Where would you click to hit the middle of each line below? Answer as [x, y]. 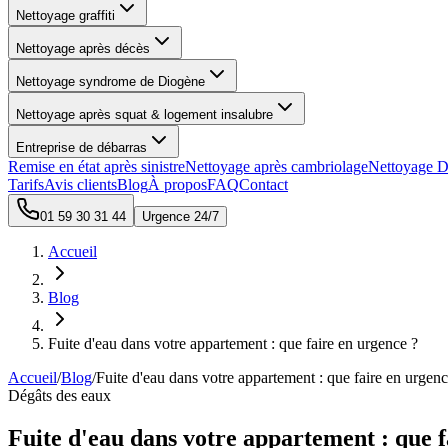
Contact [263, 184]
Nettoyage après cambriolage [276, 166]
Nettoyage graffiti [65, 15]
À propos [177, 184]
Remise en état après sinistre [96, 166]
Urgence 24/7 [180, 216]
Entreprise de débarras [81, 147]
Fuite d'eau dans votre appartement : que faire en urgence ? [233, 343]
